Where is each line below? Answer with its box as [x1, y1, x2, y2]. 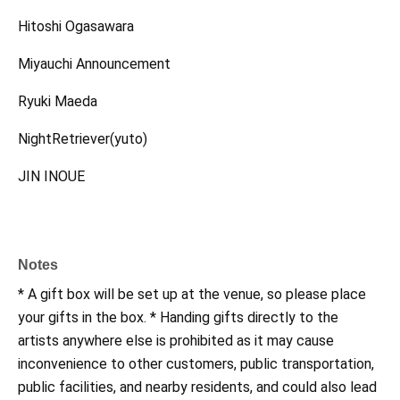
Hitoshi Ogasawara [18, 18, 134, 36]
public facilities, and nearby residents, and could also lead [18, 379, 377, 396]
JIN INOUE [18, 168, 85, 186]
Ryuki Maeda [18, 93, 97, 111]
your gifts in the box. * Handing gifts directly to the [18, 309, 338, 327]
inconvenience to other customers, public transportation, [18, 355, 374, 373]
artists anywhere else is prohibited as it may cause [18, 332, 334, 350]
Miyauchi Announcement [18, 55, 171, 73]
